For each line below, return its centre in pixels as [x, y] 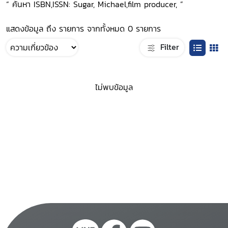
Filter [168, 47]
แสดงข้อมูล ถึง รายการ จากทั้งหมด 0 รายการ [83, 28]
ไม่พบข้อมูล [114, 87]
